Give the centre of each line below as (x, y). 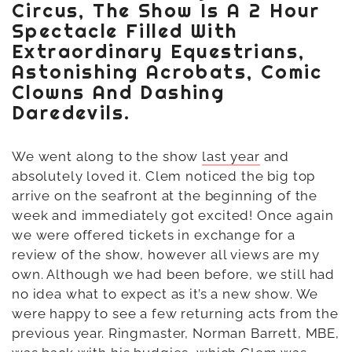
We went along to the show (107, 156)
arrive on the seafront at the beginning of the (165, 195)
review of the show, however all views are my (166, 254)
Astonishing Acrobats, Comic (167, 71)
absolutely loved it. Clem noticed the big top (164, 176)
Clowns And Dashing (119, 92)
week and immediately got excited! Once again (173, 215)
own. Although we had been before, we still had (174, 274)
